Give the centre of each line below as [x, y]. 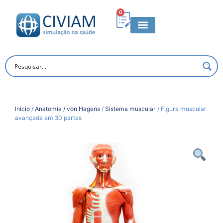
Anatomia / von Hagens [67, 109]
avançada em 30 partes [48, 117]
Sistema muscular [130, 109]
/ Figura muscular [181, 109]
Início [22, 109]
